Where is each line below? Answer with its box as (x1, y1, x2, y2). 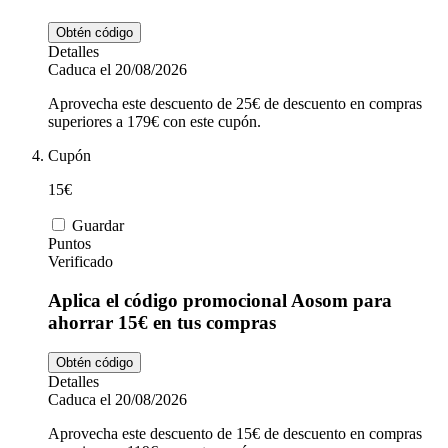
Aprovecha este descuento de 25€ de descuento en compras (48, 94, 422, 112)
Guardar (72, 216, 124, 234)
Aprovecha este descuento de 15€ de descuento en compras (48, 425, 422, 443)
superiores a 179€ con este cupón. (48, 112, 261, 130)
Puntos (48, 234, 91, 252)
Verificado (48, 252, 113, 270)
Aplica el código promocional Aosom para (48, 289, 392, 311)
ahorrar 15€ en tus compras (48, 311, 276, 333)
